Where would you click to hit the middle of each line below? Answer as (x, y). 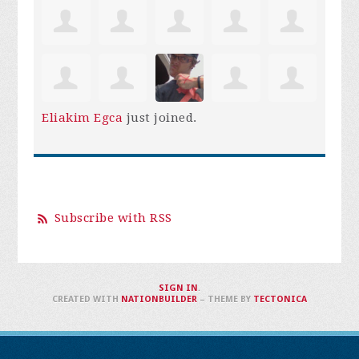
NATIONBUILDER (159, 300)
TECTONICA (280, 300)
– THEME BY (225, 300)
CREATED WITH (86, 300)
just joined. (160, 118)
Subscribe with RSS (113, 218)
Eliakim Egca (83, 118)
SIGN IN (178, 288)
